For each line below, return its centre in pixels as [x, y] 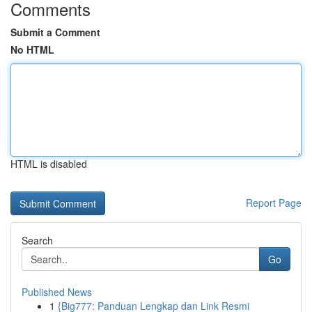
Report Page [274, 203]
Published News [57, 292]
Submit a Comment [55, 32]
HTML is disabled [49, 164]
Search [37, 240]
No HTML [32, 49]
